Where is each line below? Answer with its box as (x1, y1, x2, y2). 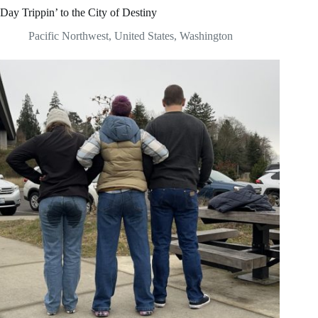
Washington (180, 29, 233, 42)
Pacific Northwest (28, 29, 109, 42)
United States (114, 29, 174, 42)
